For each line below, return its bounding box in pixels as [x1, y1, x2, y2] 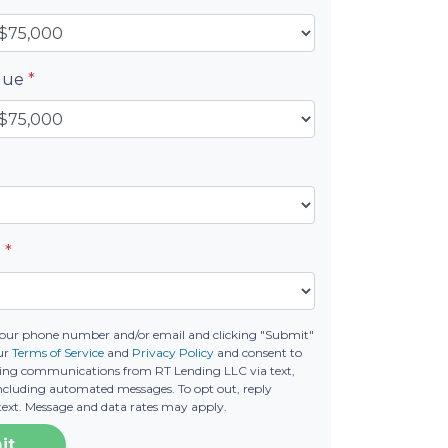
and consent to [214, 345, 303, 360]
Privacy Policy [132, 345, 215, 360]
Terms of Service [12, 345, 105, 360]
